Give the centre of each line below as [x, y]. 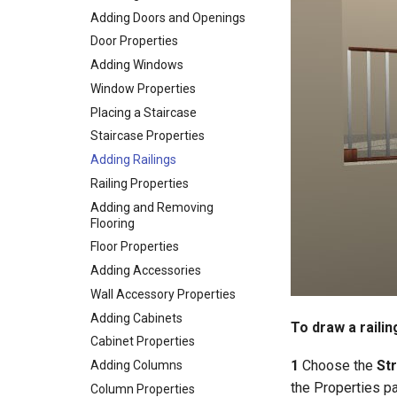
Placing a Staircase [144, 112]
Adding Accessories [146, 270]
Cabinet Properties [143, 342]
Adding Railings [133, 160]
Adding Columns [136, 365]
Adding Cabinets [136, 318]
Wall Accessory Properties [163, 294]
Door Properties [134, 41]
